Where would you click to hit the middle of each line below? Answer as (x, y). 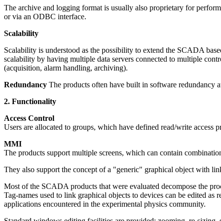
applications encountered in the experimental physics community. (105, 204)
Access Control (29, 118)
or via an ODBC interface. (45, 17)
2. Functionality (30, 101)
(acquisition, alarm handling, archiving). (66, 68)
